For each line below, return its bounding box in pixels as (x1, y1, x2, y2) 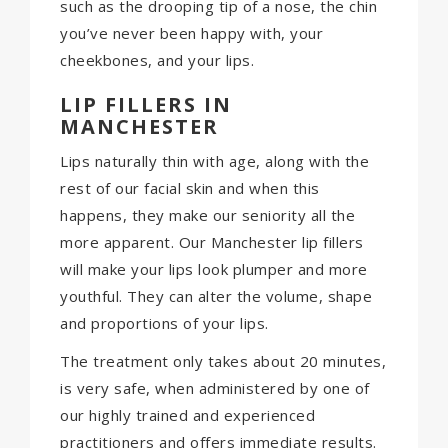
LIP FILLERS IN (60, 90, 232, 118)
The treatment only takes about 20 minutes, (60, 350, 386, 371)
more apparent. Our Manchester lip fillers (60, 232, 364, 253)
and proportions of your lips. (60, 313, 269, 334)
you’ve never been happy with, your (60, 22, 323, 43)
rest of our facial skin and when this (60, 178, 320, 199)
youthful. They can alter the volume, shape (60, 286, 372, 307)
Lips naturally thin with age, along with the (60, 151, 369, 172)
